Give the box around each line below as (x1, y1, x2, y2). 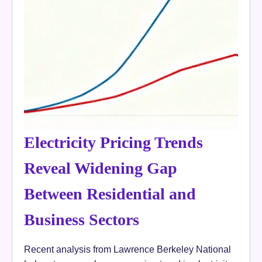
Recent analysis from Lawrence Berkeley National (24, 243, 231, 254)
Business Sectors (24, 210, 139, 229)
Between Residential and (24, 184, 196, 203)
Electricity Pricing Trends (24, 133, 203, 151)
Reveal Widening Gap (24, 158, 177, 177)
